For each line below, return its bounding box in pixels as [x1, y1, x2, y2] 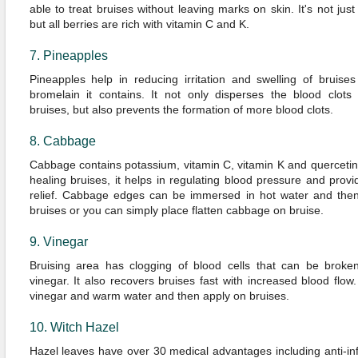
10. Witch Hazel [29, 320, 119, 334]
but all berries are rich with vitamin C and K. [29, 18, 249, 30]
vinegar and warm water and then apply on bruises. [29, 289, 289, 302]
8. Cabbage [29, 134, 96, 148]
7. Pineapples [29, 49, 108, 62]
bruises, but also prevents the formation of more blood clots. [29, 103, 333, 116]
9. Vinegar [29, 235, 88, 249]
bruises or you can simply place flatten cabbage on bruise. [29, 204, 324, 217]
